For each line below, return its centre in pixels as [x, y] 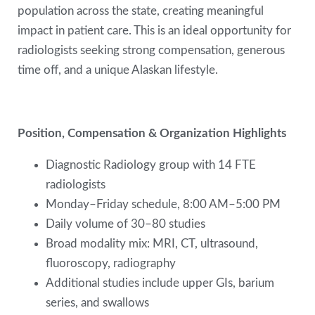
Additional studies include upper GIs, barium [160, 283]
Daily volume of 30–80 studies [127, 224]
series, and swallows [99, 303]
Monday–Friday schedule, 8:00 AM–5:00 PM [165, 205]
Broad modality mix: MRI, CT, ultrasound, [152, 244]
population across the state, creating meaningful [141, 11]
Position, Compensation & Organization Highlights [154, 133]
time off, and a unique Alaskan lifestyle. [120, 70]
